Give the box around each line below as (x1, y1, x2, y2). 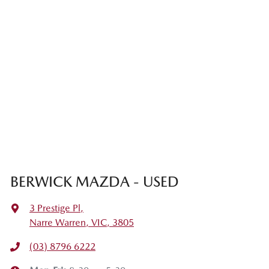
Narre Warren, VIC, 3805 (29, 217, 134, 229)
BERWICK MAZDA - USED (10, 173, 179, 191)
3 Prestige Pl (29, 202, 80, 214)
